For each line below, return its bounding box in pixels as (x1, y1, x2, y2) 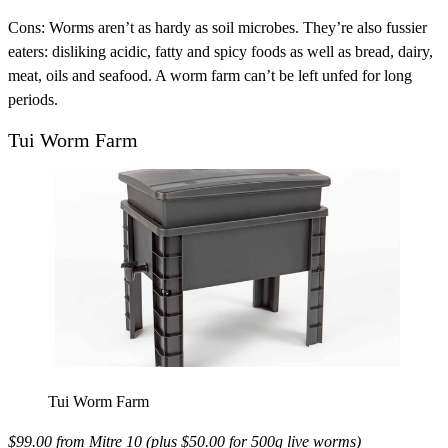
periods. (8, 90, 58, 108)
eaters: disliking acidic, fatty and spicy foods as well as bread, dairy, (8, 42, 433, 60)
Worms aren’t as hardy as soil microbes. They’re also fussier (45, 18, 427, 36)
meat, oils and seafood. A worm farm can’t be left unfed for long (8, 66, 412, 84)
